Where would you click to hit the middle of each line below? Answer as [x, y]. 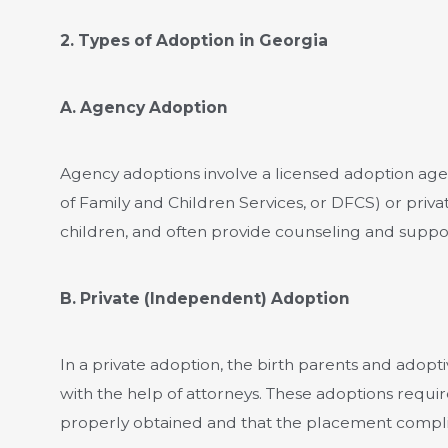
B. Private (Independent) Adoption [204, 298]
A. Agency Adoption [143, 107]
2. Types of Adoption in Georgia [193, 41]
